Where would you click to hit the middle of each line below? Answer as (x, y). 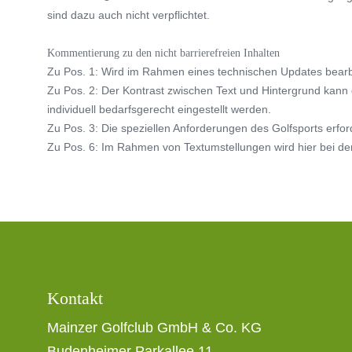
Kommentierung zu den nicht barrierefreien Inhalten (163, 52)
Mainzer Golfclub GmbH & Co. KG (154, 327)
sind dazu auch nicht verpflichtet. (128, 15)
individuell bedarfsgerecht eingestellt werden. (159, 109)
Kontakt (75, 298)
